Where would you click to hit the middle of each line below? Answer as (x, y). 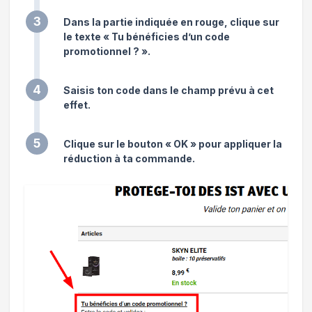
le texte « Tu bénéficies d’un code (147, 36)
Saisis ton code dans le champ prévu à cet (169, 90)
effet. (77, 104)
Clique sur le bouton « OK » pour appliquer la (173, 143)
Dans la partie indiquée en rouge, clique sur (171, 22)
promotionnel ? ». (107, 51)
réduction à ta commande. (129, 158)
